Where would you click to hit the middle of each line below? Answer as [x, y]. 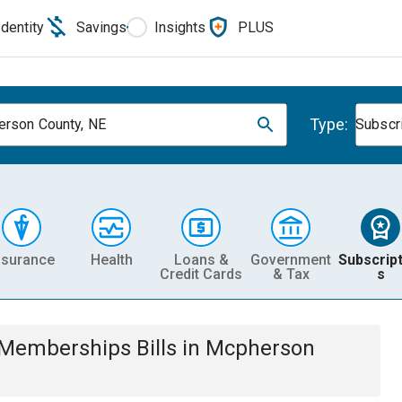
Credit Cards [201, 274]
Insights [180, 27]
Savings [101, 27]
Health [111, 259]
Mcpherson [260, 348]
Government [291, 259]
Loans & [201, 259]
